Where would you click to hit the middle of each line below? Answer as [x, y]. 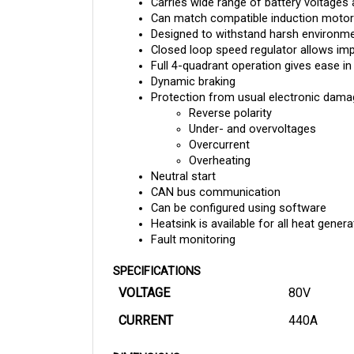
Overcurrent [219, 130]
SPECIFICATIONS [157, 256]
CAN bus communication [216, 177]
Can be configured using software [239, 193]
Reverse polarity [230, 98]
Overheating [220, 146]
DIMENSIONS [147, 343]
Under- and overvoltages [252, 114]
